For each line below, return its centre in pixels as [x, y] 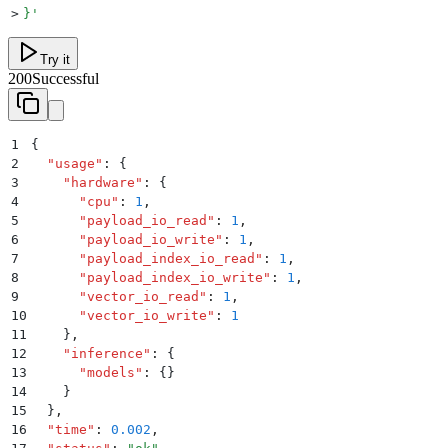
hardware [103, 183]
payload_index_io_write [175, 278]
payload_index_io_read [171, 259]
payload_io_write [151, 240]
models [111, 373]
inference [107, 354]
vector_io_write [147, 316]
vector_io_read [143, 297]
